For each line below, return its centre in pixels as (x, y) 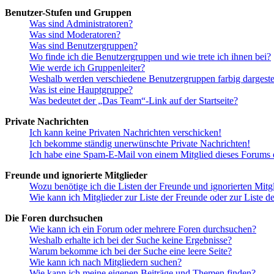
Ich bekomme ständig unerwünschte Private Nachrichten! (140, 143)
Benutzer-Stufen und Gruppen (68, 12)
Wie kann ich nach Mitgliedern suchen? (106, 262)
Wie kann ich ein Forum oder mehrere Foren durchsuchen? (143, 229)
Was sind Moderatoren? (75, 34)
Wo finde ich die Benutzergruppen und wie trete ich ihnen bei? (150, 56)
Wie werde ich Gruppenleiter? (87, 67)
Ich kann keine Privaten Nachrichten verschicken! (125, 132)
